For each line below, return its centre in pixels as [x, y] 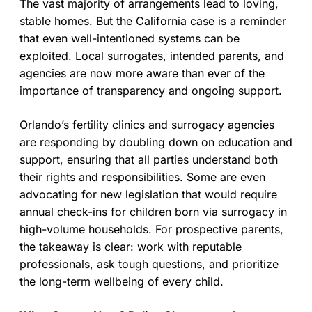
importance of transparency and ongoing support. [151, 90]
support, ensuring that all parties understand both [149, 159]
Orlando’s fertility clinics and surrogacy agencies [147, 124]
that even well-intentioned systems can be [130, 38]
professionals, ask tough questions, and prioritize [149, 264]
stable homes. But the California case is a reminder [153, 21]
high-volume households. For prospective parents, [151, 229]
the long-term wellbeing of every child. [122, 281]
